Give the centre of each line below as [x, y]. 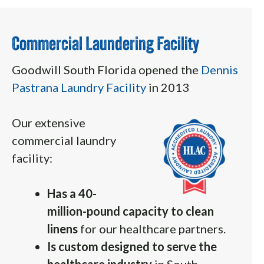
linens [64, 228]
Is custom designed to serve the [132, 246]
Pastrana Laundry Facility [79, 87]
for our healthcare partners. [153, 228]
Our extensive [49, 122]
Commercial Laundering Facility [105, 43]
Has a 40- [72, 193]
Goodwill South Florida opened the [106, 69]
